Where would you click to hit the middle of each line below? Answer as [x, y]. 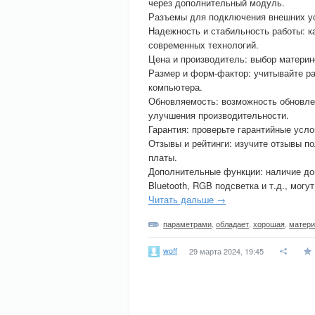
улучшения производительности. [219, 115]
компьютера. [175, 87]
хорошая [269, 224]
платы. [163, 157]
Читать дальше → [187, 199]
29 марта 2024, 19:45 [226, 251]
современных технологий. [204, 45]
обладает [232, 224]
